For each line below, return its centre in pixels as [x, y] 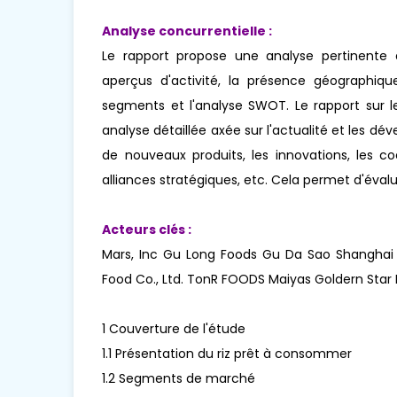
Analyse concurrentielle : [187, 31]
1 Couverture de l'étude [174, 329]
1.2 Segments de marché [179, 379]
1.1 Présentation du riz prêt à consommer [227, 354]
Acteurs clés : [147, 230]
